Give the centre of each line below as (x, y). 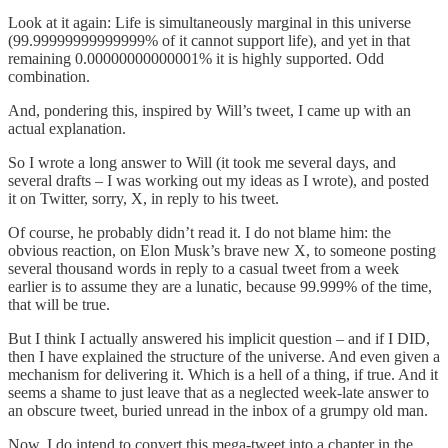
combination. (49, 77)
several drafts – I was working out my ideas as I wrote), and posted (218, 181)
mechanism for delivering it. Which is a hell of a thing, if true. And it (223, 375)
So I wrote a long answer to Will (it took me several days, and (202, 163)
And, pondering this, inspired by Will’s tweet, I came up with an (209, 111)
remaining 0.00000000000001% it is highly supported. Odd (196, 59)
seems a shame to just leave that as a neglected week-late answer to (218, 393)
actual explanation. (67, 129)
